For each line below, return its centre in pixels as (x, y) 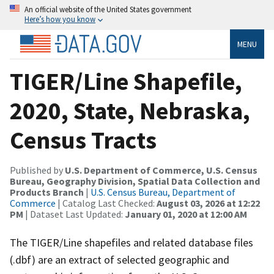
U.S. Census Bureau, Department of (163, 192)
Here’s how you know (60, 19)
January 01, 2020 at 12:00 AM (186, 214)
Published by (37, 170)
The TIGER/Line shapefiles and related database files (131, 242)
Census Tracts (83, 140)
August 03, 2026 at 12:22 (208, 203)
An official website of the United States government (108, 9)
